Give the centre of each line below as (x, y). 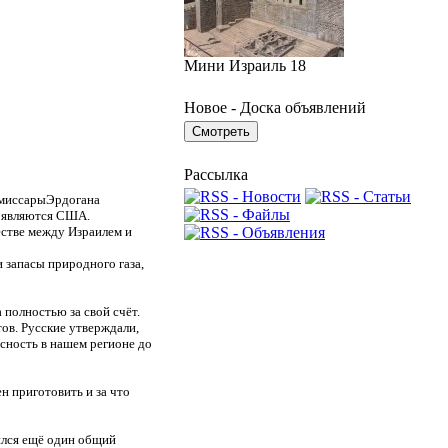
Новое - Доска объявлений (275, 107)
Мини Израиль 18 (245, 65)
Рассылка (216, 174)
